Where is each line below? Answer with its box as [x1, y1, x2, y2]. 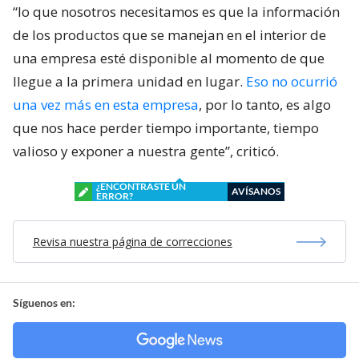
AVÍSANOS [232, 185, 280, 198]
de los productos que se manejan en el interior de [13, 26, 326, 45]
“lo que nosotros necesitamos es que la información [13, 2, 340, 22]
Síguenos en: [13, 296, 75, 310]
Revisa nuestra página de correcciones [32, 234, 232, 250]
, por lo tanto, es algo [199, 95, 331, 115]
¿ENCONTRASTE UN [96, 180, 186, 193]
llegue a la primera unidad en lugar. [13, 72, 246, 91]
